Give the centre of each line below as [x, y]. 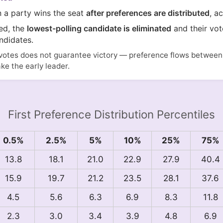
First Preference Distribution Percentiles [111, 114]
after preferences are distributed [148, 13]
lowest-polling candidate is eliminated [99, 29]
